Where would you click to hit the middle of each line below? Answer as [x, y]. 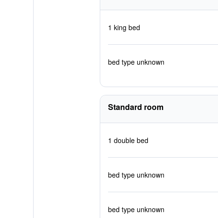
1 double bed [128, 140]
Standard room [136, 107]
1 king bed [124, 27]
